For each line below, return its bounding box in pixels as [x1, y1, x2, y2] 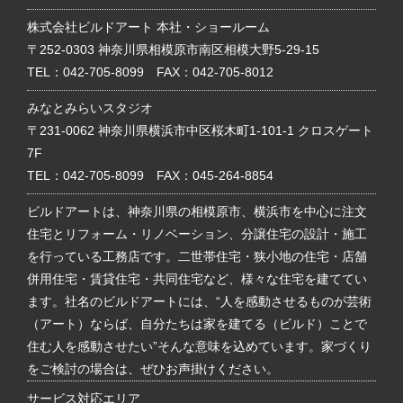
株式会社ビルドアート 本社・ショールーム [27, 19, 270, 34]
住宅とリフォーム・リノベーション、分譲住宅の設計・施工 [27, 226, 367, 241]
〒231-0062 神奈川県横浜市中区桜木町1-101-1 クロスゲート [27, 122, 373, 138]
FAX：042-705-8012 [144, 64, 273, 79]
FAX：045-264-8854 [144, 167, 273, 183]
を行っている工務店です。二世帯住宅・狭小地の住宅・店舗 [27, 248, 367, 264]
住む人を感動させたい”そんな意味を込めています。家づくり [27, 338, 372, 354]
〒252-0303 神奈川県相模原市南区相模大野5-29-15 [27, 41, 319, 57]
